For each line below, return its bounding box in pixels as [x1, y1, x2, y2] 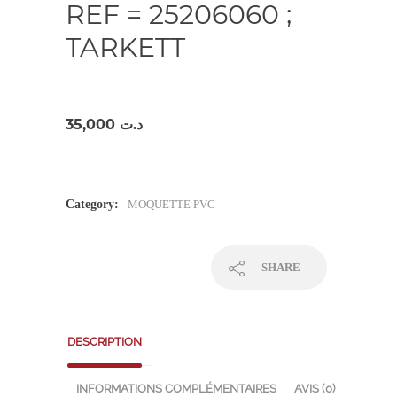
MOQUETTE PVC [128, 198, 215, 212]
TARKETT [66, 31, 185, 65]
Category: [66, 198, 119, 212]
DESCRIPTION [67, 335, 142, 349]
